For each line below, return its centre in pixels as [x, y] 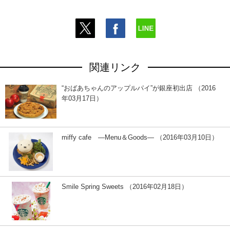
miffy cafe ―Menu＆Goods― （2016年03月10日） [140, 138]
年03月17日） [82, 99]
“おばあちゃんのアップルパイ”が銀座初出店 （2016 [139, 88]
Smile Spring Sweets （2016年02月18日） [125, 187]
